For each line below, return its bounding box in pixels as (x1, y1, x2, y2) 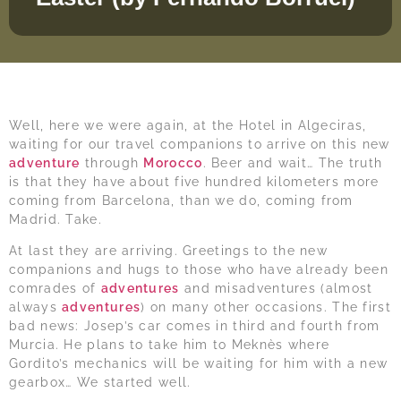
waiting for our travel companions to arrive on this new (9, 136, 390, 151)
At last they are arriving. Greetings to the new (9, 243, 328, 259)
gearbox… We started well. (9, 375, 192, 390)
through (80, 155, 144, 170)
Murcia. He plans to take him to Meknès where (9, 337, 330, 353)
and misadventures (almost (179, 281, 373, 296)
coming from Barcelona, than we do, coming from (9, 192, 354, 208)
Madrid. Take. (9, 211, 102, 226)
